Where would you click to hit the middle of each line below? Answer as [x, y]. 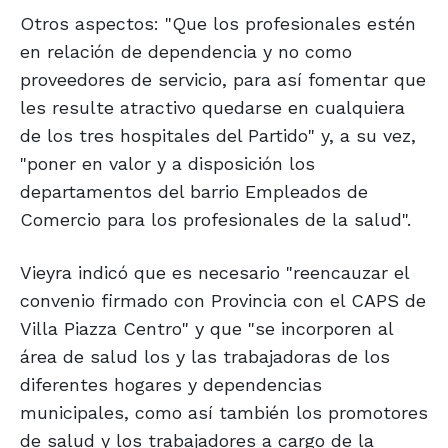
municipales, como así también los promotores [224, 413]
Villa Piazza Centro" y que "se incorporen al [206, 329]
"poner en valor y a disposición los [167, 164]
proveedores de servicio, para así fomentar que [223, 80]
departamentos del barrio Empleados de [194, 192]
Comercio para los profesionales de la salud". [215, 220]
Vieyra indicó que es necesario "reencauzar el [214, 273]
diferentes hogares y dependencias [171, 385]
